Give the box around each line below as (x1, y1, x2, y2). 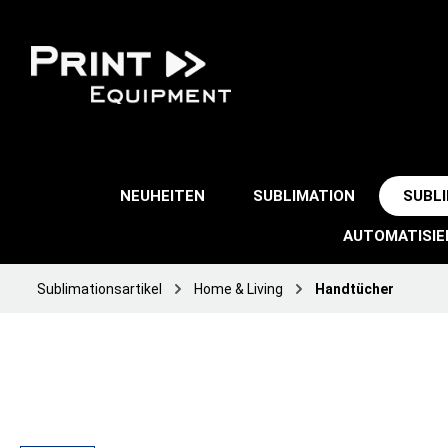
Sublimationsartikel (37, 281, 162, 297)
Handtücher (315, 281, 394, 297)
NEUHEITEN (120, 187, 205, 205)
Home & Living (194, 281, 283, 297)
